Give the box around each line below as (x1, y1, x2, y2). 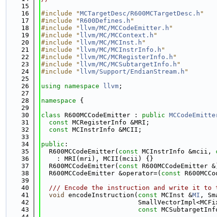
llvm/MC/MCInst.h (80, 39, 142, 46)
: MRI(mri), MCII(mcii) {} (41, 155, 154, 162)
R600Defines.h (80, 17, 130, 24)
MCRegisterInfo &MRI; (68, 119, 150, 126)
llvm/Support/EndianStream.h (80, 68, 185, 75)
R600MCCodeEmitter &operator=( (41, 170, 161, 177)
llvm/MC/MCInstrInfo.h (80, 46, 161, 53)
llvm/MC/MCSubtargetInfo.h (80, 61, 177, 68)
